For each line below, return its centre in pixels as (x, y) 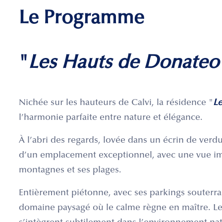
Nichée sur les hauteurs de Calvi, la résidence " (116, 103)
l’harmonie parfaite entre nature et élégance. (111, 118)
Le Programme (82, 19)
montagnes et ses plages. (70, 171)
